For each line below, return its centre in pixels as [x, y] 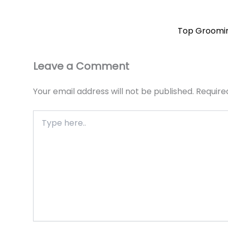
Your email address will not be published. [113, 91]
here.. [42, 125]
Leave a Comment [81, 66]
